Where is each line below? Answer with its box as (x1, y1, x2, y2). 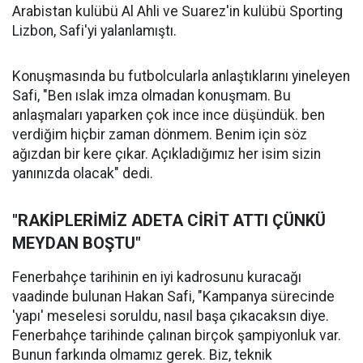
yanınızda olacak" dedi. (12, 165, 153, 182)
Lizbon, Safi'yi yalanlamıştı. (12, 23, 177, 40)
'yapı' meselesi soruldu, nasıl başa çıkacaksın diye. (12, 308, 329, 325)
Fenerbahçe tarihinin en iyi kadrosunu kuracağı (12, 269, 301, 286)
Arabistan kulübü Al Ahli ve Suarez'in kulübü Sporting (12, 3, 343, 20)
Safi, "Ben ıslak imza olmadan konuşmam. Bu (12, 88, 291, 105)
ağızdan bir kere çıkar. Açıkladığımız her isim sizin (12, 146, 321, 163)
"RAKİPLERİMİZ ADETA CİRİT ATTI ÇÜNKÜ (12, 211, 326, 231)
